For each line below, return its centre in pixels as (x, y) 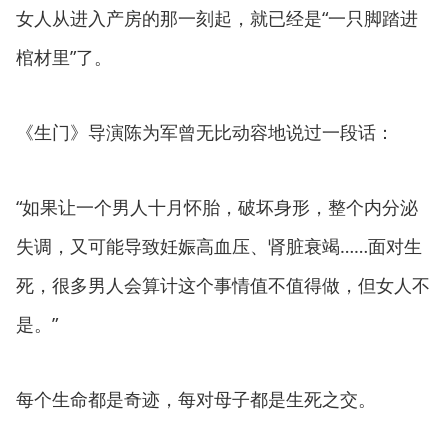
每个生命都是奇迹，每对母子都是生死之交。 (196, 399)
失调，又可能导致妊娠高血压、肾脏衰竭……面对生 (219, 246)
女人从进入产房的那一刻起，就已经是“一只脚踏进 (217, 18)
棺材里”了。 (64, 57)
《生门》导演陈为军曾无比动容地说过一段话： (205, 132)
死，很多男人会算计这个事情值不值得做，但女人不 (223, 285)
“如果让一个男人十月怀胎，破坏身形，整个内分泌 (217, 207)
